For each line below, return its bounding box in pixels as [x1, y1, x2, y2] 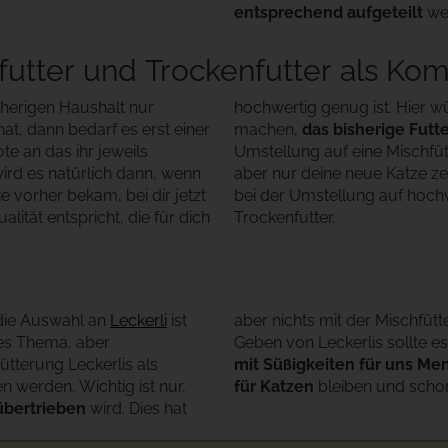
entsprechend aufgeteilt [234, 3, 423, 22]
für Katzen [234, 377, 314, 396]
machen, [234, 120, 302, 139]
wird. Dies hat [86, 399, 187, 418]
